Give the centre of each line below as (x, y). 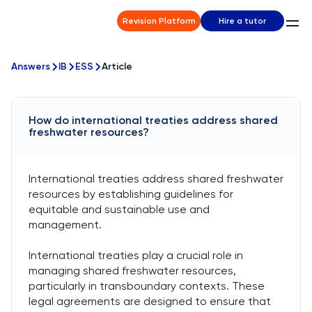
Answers (31, 67)
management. (65, 225)
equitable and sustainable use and (119, 209)
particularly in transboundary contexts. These (147, 286)
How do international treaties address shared (153, 120)
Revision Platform (159, 21)
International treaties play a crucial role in (136, 255)
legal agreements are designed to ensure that (150, 301)
